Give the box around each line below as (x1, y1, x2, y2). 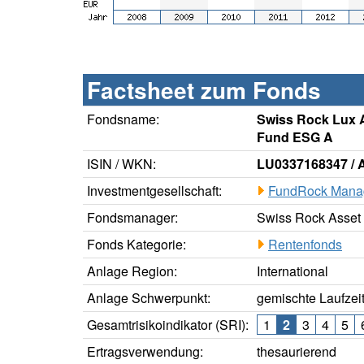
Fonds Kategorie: (87, 235, 186, 254)
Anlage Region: (87, 262, 177, 281)
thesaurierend (257, 342, 336, 362)
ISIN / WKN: (87, 154, 156, 174)
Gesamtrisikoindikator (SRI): (87, 315, 249, 335)
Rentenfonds (268, 235, 342, 254)
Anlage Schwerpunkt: (87, 288, 210, 308)
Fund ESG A (257, 128, 333, 147)
